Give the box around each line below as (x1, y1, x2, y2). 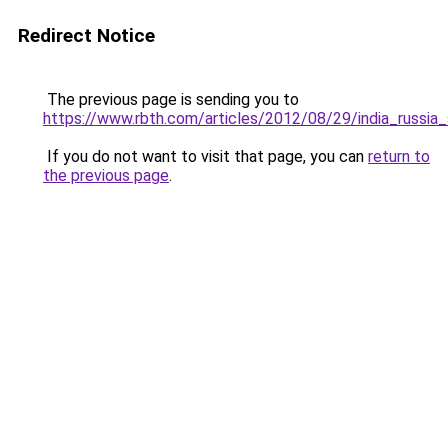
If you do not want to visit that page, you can (43, 147, 368, 166)
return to (368, 147, 430, 166)
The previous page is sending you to (43, 90, 299, 109)
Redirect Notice (18, 24, 155, 47)
